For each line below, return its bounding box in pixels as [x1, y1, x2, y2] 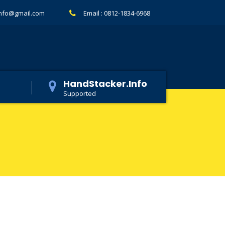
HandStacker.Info [63, 77, 147, 90]
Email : [83, 8, 104, 18]
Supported [63, 89, 96, 98]
